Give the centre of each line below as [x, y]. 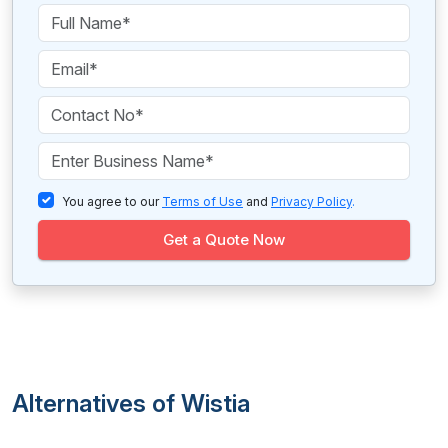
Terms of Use [202, 201]
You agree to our [112, 201]
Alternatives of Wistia [131, 403]
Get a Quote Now [224, 239]
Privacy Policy [311, 201]
